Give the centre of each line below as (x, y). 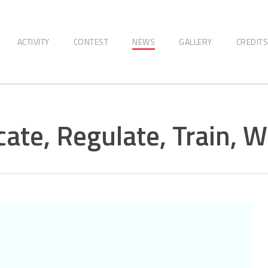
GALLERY (196, 42)
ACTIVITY (33, 42)
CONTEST (91, 42)
